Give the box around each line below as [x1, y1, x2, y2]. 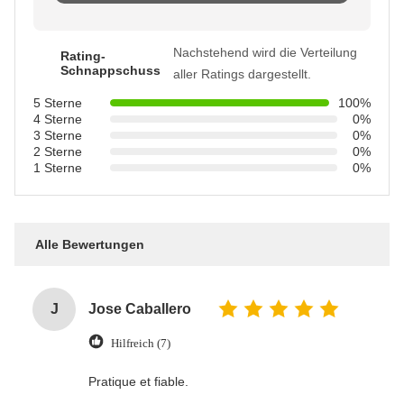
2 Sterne [33, 143, 82, 159]
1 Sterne [33, 160, 82, 175]
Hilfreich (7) [111, 335, 170, 350]
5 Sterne [33, 95, 82, 110]
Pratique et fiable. [88, 373, 188, 389]
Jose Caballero [88, 300, 191, 317]
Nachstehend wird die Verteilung [173, 44, 357, 60]
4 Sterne [33, 111, 82, 126]
